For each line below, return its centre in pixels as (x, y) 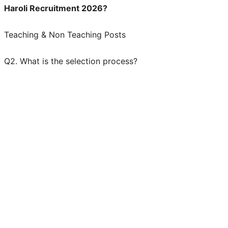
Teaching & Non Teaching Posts (65, 34)
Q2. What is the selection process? (71, 61)
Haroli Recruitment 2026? (56, 8)
